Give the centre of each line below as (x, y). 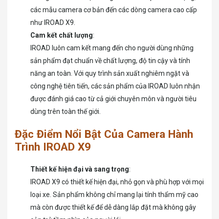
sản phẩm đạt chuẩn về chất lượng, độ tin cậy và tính (110, 60)
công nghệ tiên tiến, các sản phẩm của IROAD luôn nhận (115, 86)
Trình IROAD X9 (53, 146)
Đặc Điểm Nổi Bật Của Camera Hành (104, 134)
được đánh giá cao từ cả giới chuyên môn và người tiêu (113, 99)
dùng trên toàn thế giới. (66, 111)
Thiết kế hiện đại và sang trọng (80, 169)
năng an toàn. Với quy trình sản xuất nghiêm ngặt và (110, 73)
